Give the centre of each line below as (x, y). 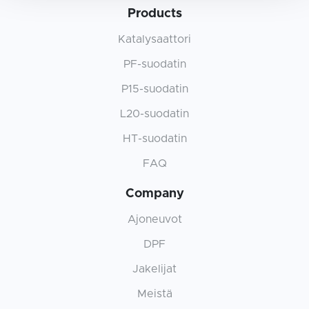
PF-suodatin (154, 64)
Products (154, 13)
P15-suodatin (154, 89)
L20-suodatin (154, 113)
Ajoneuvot (154, 219)
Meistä (154, 293)
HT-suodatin (154, 138)
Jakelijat (154, 269)
